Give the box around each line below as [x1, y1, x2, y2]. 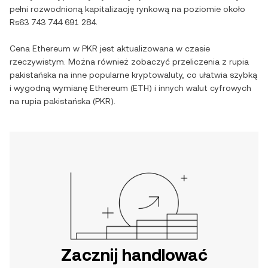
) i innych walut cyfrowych [149, 83, 251, 93]
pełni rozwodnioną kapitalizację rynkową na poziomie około [10, 4, 245, 14]
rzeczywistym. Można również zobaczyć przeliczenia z [10, 57, 229, 66]
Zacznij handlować [60, 245, 208, 264]
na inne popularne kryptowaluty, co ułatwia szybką [56, 70, 257, 80]
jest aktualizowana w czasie [98, 44, 210, 53]
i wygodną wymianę [10, 83, 90, 93]
